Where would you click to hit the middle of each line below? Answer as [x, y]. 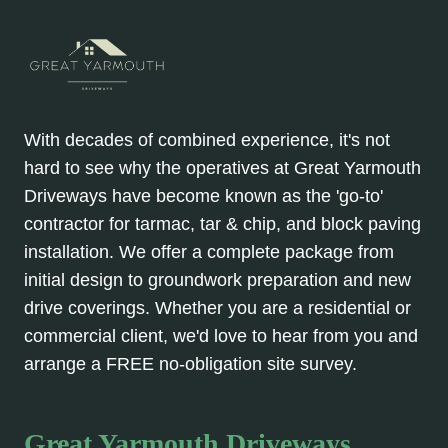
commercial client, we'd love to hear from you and [221, 336]
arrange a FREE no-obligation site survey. [190, 364]
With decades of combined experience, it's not [207, 140]
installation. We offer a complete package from [209, 252]
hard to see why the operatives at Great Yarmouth [222, 168]
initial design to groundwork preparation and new [217, 280]
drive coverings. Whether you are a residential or [217, 308]
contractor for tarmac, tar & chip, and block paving [222, 224]
